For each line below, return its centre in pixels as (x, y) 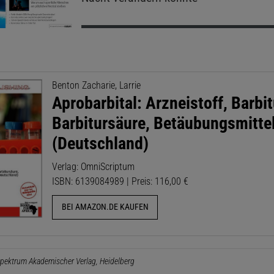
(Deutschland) (101, 143)
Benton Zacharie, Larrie (97, 85)
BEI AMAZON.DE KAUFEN (105, 207)
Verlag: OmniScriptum (94, 166)
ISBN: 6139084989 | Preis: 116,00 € (120, 181)
